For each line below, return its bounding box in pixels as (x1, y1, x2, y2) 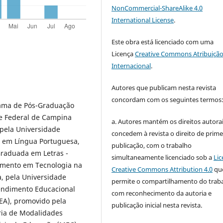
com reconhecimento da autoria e (111, 189, 212, 198)
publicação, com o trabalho (111, 141, 192, 150)
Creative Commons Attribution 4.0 (111, 165, 213, 174)
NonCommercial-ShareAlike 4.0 (111, 3, 203, 12)
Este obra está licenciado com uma (111, 37, 214, 46)
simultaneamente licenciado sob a (111, 153, 214, 162)
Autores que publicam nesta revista (111, 83, 217, 92)
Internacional (111, 61, 151, 70)
